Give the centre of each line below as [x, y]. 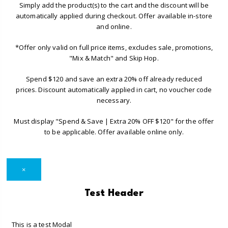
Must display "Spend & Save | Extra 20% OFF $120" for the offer [114, 121]
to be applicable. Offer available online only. [114, 132]
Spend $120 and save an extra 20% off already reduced [114, 79]
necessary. [114, 100]
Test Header [114, 193]
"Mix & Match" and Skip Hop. [114, 58]
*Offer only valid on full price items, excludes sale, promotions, [114, 47]
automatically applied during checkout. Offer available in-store [114, 16]
